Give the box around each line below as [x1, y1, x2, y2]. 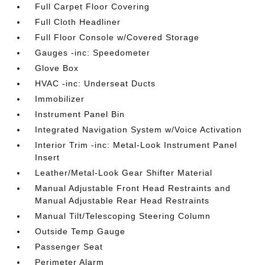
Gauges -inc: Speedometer [35, 47, 151, 57]
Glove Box [35, 63, 79, 73]
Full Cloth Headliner [35, 17, 121, 27]
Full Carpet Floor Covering [35, 1, 150, 11]
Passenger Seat [35, 241, 104, 251]
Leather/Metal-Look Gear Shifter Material [35, 167, 213, 177]
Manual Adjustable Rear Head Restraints [35, 195, 210, 205]
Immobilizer [35, 93, 85, 104]
